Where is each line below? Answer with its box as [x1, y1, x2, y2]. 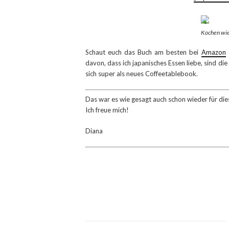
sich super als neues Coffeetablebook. [85, 70, 198, 78]
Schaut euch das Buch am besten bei [85, 48, 201, 57]
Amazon [201, 48, 226, 57]
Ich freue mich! [85, 105, 129, 114]
